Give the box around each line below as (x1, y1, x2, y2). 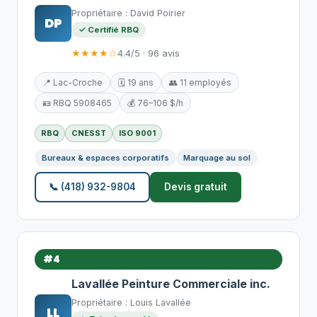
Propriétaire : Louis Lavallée (71, 297, 191, 308)
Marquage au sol (183, 153, 250, 163)
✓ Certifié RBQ (79, 25, 139, 35)
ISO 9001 (119, 128, 156, 138)
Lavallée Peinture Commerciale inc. (71, 277, 270, 291)
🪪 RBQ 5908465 (42, 98, 112, 108)
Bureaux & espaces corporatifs (42, 153, 169, 163)
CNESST (71, 128, 106, 138)
